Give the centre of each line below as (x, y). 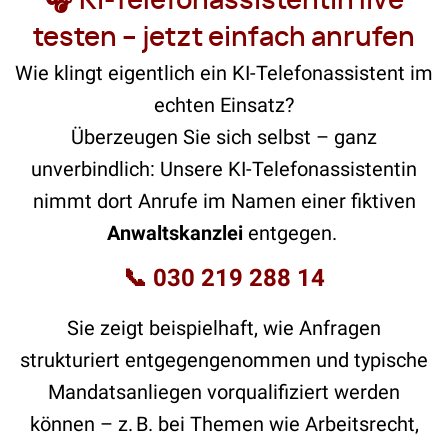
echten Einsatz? (224, 104)
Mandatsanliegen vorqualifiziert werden (224, 391)
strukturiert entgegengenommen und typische (224, 359)
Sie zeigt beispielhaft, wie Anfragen (224, 327)
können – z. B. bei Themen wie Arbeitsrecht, (224, 423)
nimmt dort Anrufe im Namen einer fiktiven (224, 200)
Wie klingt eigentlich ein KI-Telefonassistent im (224, 72)
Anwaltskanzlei (177, 232)
